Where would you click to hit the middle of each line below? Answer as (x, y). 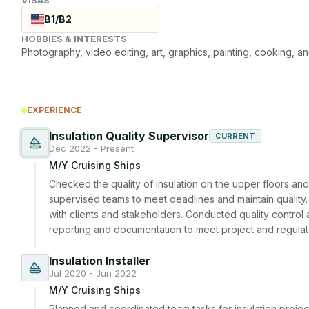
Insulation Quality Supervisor (129, 136)
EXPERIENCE (54, 110)
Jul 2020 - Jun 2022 (93, 273)
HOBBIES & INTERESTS (74, 38)
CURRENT (235, 136)
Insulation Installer (100, 261)
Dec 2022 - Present (91, 148)
